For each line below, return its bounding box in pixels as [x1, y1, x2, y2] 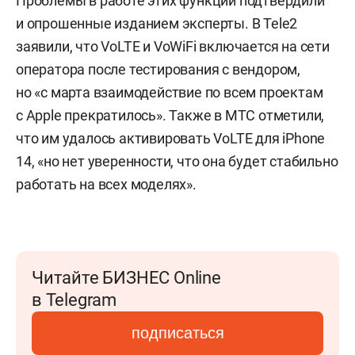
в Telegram [32, 289, 116, 310]
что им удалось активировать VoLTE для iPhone [16, 129, 326, 147]
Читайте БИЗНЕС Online [32, 267, 221, 288]
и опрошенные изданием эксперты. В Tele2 [16, 14, 298, 32]
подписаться [131, 323, 224, 342]
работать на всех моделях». [16, 175, 197, 193]
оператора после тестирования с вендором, [16, 60, 300, 78]
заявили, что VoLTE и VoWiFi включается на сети [16, 37, 330, 55]
